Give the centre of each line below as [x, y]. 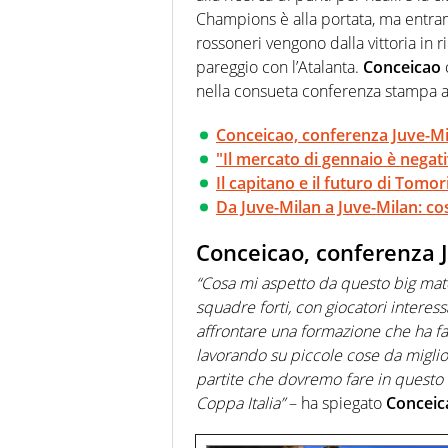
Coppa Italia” [240, 402]
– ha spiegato [335, 402]
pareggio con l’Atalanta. [279, 67]
